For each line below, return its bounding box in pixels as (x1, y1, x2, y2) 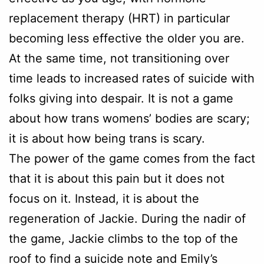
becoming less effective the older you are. (9, 31, 245, 45)
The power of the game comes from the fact (9, 151, 255, 166)
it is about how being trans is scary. (9, 131, 205, 146)
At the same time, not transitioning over (9, 51, 229, 65)
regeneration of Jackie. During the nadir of (9, 211, 246, 226)
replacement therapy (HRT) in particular (9, 11, 230, 25)
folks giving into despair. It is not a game (9, 91, 233, 105)
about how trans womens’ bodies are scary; (9, 111, 250, 126)
